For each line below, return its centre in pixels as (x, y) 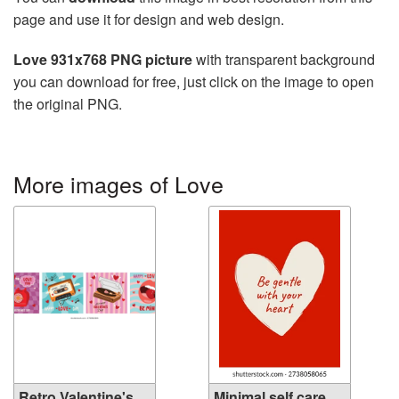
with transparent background (284, 60)
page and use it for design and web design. (149, 20)
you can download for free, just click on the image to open (194, 82)
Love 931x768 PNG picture (103, 60)
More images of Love (118, 184)
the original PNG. (68, 104)
